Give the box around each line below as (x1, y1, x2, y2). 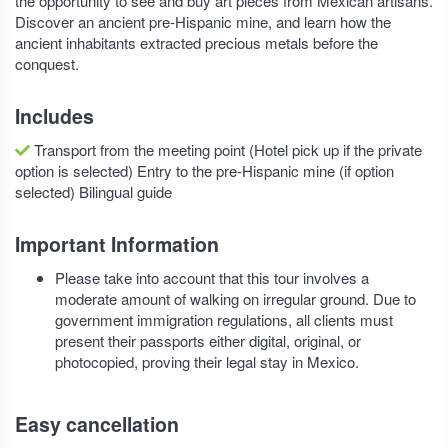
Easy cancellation (15, 410, 179, 438)
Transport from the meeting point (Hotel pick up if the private (30, 139, 422, 160)
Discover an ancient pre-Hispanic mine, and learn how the (15, 11, 391, 32)
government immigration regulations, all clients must (55, 309, 393, 330)
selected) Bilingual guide (15, 181, 172, 202)
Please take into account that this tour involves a (55, 267, 369, 288)
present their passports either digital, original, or (55, 330, 361, 351)
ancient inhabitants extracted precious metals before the (15, 32, 378, 53)
